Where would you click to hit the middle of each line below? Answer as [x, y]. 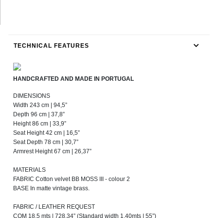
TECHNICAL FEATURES [51, 46]
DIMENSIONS [32, 96]
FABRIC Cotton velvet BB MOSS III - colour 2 [72, 179]
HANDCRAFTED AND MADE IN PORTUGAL [73, 79]
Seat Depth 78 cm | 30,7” [46, 142]
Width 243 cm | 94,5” [40, 105]
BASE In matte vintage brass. [51, 189]
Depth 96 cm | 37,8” [39, 115]
